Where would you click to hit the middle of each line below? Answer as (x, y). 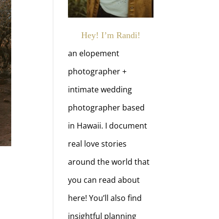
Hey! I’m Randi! (110, 35)
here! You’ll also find (105, 198)
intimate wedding (100, 90)
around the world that (109, 162)
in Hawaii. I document (108, 126)
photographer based (107, 108)
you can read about (104, 180)
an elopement (94, 54)
